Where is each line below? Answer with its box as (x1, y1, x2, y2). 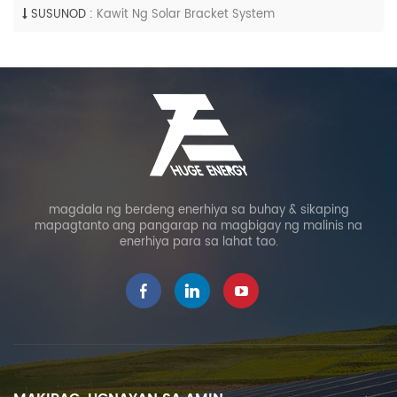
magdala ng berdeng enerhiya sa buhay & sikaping (48, 201, 349, 221)
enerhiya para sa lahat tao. (119, 233, 278, 253)
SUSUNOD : (31, 5, 93, 25)
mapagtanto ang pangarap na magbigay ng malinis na (35, 217, 362, 237)
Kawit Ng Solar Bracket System (97, 5, 275, 25)
